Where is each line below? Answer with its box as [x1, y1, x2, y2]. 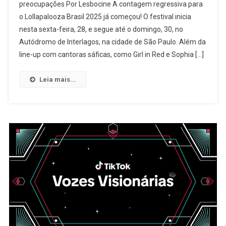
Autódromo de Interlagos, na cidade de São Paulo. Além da [19, 37, 206, 46]
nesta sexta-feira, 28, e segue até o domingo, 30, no [19, 25, 184, 33]
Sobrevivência [81, 36, 122, 44]
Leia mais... [39, 75, 77, 83]
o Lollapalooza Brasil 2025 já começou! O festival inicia [19, 12, 192, 21]
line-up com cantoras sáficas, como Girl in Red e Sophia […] [19, 50, 204, 59]
